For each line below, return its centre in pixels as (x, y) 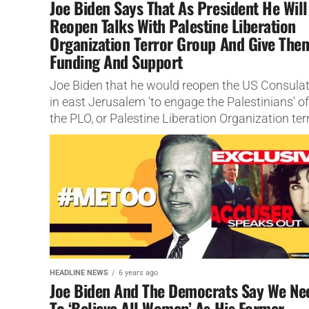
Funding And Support (116, 61)
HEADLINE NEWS (79, 272)
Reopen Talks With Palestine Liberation (173, 25)
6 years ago (138, 272)
